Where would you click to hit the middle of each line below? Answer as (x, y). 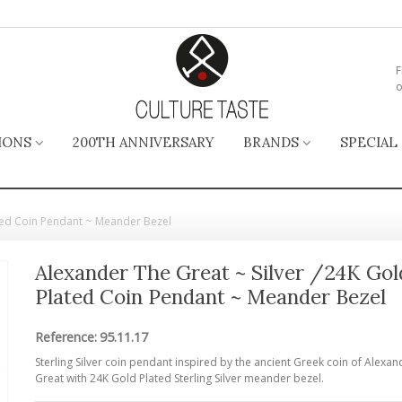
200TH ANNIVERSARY (144, 142)
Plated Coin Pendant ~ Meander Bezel (210, 297)
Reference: (66, 336)
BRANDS (271, 142)
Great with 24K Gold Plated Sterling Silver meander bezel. (182, 378)
